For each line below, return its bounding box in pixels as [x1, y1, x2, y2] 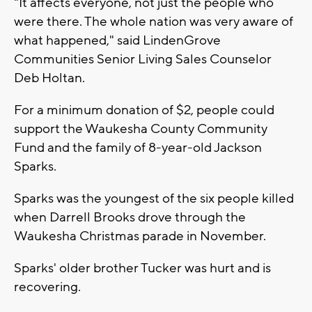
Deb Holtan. [14, 69, 85, 86]
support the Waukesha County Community [14, 120, 267, 137]
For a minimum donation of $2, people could [14, 101, 274, 118]
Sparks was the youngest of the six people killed [14, 189, 294, 207]
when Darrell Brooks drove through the [14, 208, 246, 226]
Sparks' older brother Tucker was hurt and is [14, 259, 271, 276]
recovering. [14, 278, 81, 295]
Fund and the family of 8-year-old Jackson [14, 139, 262, 156]
